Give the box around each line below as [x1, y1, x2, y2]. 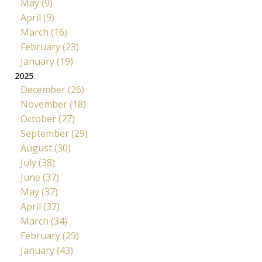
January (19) [20, 54, 73, 68]
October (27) [20, 112, 75, 125]
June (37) [20, 170, 59, 184]
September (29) [20, 126, 88, 140]
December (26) [20, 82, 84, 96]
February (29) [20, 229, 79, 242]
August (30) [20, 141, 71, 154]
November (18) [20, 97, 86, 111]
